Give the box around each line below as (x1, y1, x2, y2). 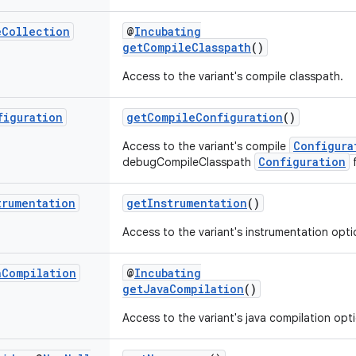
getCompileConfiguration (126, 110, 283, 125)
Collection (2, 24, 70, 39)
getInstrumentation (126, 195, 247, 211)
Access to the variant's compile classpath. (122, 69, 343, 83)
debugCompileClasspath (122, 155, 254, 169)
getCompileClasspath (122, 40, 251, 55)
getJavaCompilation (122, 281, 244, 296)
